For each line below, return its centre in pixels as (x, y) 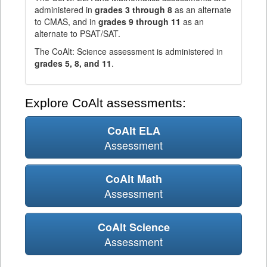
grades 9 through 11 (139, 22)
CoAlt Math (133, 179)
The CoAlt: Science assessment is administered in (129, 52)
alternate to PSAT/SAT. (77, 34)
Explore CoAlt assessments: (105, 103)
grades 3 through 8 (133, 10)
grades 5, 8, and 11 (73, 63)
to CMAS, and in (66, 22)
